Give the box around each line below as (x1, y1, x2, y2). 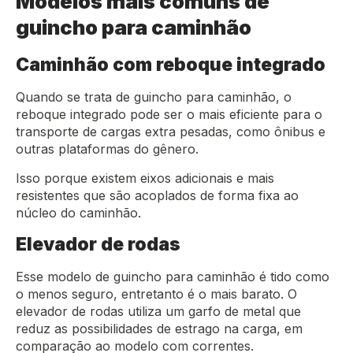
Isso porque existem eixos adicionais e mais (16, 169, 274, 186)
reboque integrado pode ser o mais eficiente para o (16, 106, 322, 123)
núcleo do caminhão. (16, 204, 145, 221)
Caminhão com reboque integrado (16, 54, 325, 76)
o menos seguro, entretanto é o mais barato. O (16, 286, 297, 303)
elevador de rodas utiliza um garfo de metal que (16, 303, 301, 320)
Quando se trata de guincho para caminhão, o (16, 89, 292, 106)
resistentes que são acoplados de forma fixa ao (16, 187, 299, 203)
